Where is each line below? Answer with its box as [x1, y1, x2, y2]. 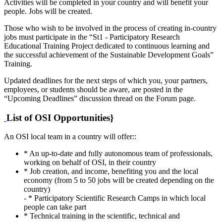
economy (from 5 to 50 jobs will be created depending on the [24, 176, 214, 185]
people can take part [24, 203, 86, 212]
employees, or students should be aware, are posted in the [4, 85, 183, 94]
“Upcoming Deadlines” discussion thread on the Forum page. [4, 94, 196, 103]
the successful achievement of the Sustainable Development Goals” [4, 51, 214, 59]
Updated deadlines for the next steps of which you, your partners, [4, 76, 208, 85]
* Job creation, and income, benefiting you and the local [24, 167, 198, 176]
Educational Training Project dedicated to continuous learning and [4, 42, 210, 50]
